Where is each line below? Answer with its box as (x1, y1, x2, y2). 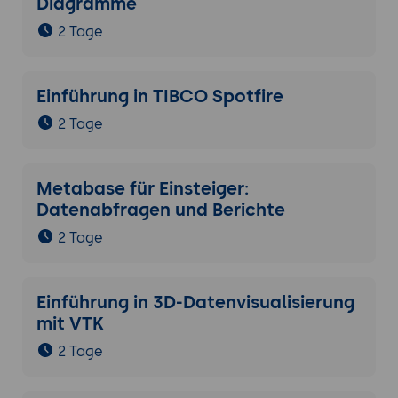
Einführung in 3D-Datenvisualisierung (36, 291, 354, 314)
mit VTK (36, 313, 104, 335)
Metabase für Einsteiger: (36, 178, 249, 200)
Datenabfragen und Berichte (36, 199, 285, 221)
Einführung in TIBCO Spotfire (36, 85, 283, 107)
